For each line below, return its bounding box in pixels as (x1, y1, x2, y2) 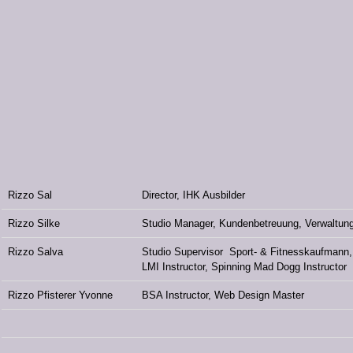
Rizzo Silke (7, 217, 60, 230)
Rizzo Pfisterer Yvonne (7, 289, 113, 302)
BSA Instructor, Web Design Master (141, 289, 304, 302)
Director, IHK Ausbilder (141, 189, 245, 202)
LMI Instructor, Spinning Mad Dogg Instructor (141, 261, 347, 273)
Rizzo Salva (7, 246, 66, 258)
